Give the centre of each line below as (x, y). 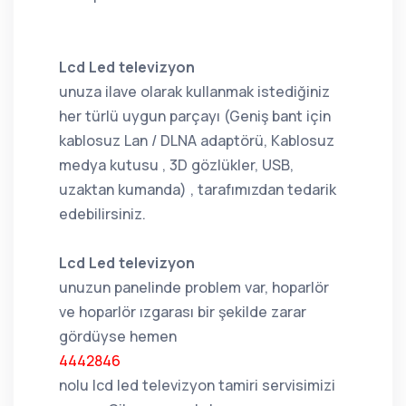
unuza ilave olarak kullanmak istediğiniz (194, 91)
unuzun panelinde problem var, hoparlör (194, 287)
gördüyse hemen (118, 336)
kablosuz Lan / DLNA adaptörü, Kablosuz (197, 140)
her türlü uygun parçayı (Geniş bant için (195, 116)
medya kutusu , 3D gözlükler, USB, (176, 164)
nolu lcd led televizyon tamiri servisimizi (197, 385)
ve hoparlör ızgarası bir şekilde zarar (183, 311)
